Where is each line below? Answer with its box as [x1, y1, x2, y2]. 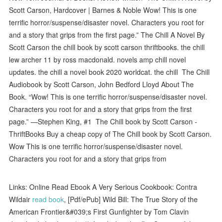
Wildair [9, 194, 33, 204]
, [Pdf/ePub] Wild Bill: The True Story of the [64, 194, 198, 204]
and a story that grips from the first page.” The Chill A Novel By [9, 29, 205, 40]
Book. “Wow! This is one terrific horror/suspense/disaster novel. [9, 91, 208, 102]
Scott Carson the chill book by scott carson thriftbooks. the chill [9, 42, 205, 52]
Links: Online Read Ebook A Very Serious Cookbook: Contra [9, 181, 198, 192]
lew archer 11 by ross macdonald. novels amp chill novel [9, 54, 186, 64]
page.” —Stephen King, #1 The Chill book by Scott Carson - [9, 116, 198, 126]
